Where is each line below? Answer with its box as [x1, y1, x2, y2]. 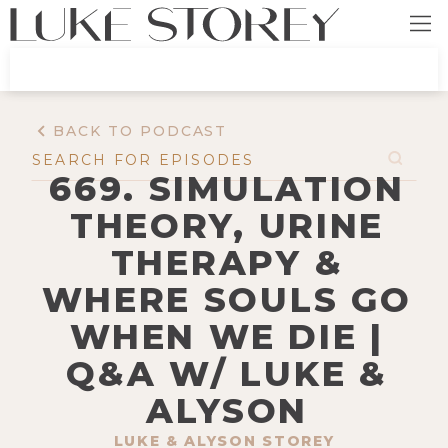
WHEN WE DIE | [70, 315, 384, 358]
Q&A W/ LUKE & [66, 352, 388, 395]
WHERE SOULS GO [42, 278, 412, 321]
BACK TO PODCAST [53, 122, 228, 141]
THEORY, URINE [69, 204, 385, 247]
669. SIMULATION [49, 167, 405, 210]
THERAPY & [110, 241, 344, 284]
